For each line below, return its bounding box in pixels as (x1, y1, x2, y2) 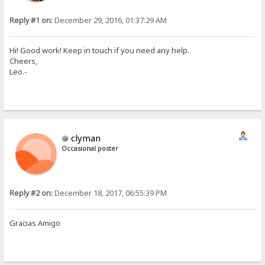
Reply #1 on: (9, 15, 53, 25)
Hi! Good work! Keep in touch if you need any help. (9, 45, 190, 56)
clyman (71, 131, 101, 144)
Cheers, (9, 56, 38, 67)
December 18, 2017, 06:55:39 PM (53, 188, 167, 198)
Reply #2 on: (9, 188, 53, 198)
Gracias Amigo (9, 218, 61, 229)
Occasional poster (62, 144, 119, 153)
